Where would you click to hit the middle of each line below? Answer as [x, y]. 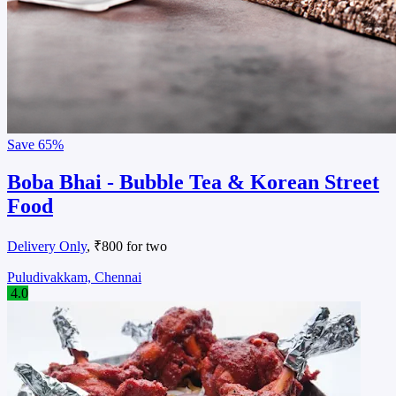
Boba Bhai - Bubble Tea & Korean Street [193, 183]
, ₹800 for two [127, 247]
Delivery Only [47, 247]
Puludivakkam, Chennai [74, 278]
